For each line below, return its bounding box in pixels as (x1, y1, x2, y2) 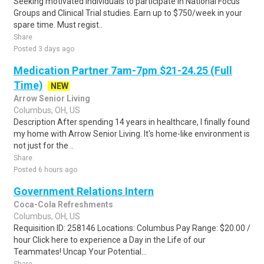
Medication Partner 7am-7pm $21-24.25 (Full (14, 64, 232, 77)
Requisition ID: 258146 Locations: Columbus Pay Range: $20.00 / (14, 223, 250, 233)
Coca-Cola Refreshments (14, 200, 113, 209)
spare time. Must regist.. (14, 20, 103, 29)
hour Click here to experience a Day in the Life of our (14, 235, 206, 245)
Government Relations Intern (14, 185, 154, 197)
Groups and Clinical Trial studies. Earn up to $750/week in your (14, 8, 242, 18)
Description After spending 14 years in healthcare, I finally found (14, 117, 250, 127)
